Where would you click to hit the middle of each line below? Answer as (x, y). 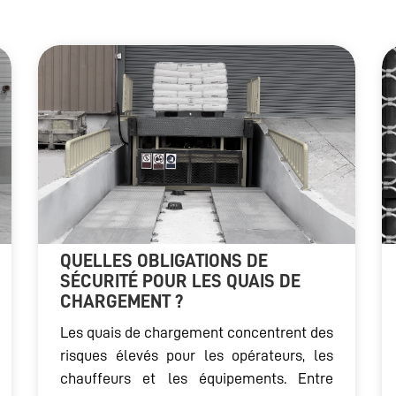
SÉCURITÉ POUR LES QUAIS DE (180, 282)
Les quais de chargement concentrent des (197, 333)
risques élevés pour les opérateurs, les (197, 356)
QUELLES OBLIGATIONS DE (164, 262)
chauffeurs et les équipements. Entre (197, 379)
